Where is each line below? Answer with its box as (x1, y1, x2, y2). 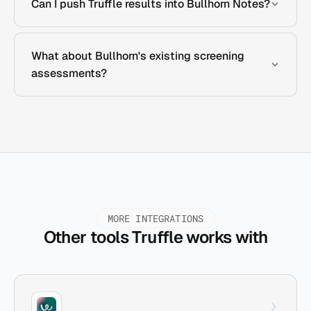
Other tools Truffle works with (43, 226, 268, 248)
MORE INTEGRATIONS (107, 212, 204, 225)
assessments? (31, 66, 107, 81)
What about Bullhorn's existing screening (31, 49, 244, 63)
